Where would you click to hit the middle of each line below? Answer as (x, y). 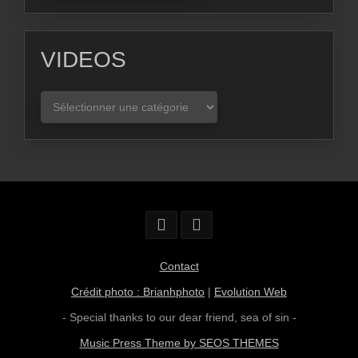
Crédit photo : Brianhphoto (138, 292)
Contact (179, 267)
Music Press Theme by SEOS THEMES (179, 343)
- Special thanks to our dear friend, (151, 318)
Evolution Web (251, 292)
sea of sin (265, 318)
